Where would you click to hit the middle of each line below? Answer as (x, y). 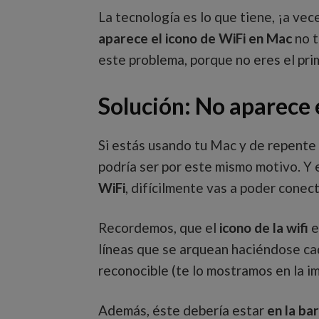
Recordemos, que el (157, 228)
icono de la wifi (262, 228)
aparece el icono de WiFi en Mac (195, 38)
